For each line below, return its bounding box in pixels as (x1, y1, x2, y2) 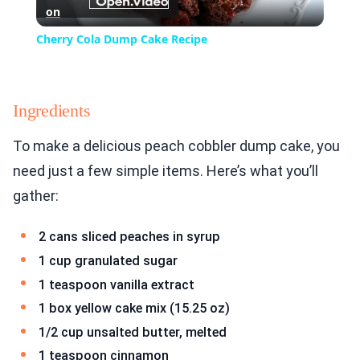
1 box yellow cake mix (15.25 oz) (39, 301, 230, 317)
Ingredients (13, 100, 91, 121)
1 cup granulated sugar (39, 252, 178, 268)
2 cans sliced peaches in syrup (39, 229, 220, 245)
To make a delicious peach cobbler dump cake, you (13, 137, 340, 155)
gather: (13, 187, 59, 205)
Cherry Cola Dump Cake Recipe (35, 31, 207, 47)
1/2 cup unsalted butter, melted (39, 324, 227, 340)
